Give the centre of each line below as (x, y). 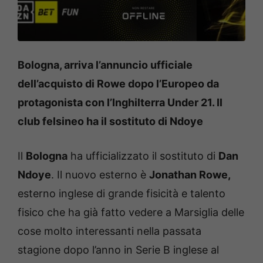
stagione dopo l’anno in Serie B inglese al (118, 249)
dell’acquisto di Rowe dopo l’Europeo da (118, 83)
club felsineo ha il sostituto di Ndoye (110, 121)
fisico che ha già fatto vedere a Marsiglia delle (131, 212)
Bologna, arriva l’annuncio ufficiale (105, 65)
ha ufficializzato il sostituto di (143, 156)
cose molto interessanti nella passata (109, 231)
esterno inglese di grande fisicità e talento (122, 193)
